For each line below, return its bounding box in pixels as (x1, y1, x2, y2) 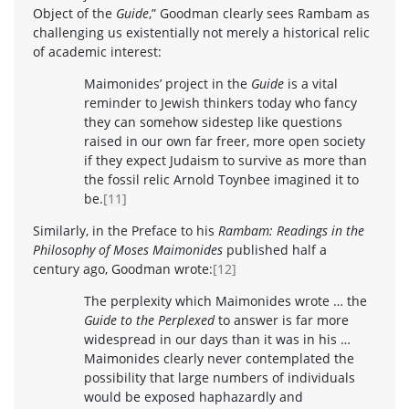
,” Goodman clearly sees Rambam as (149, 4, 370, 22)
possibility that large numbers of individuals (84, 368, 355, 386)
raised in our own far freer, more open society (84, 131, 365, 150)
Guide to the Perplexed (84, 310, 215, 329)
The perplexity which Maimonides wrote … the (84, 291, 367, 309)
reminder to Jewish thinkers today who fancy (84, 93, 357, 111)
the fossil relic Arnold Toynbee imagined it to (84, 170, 359, 188)
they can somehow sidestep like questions (84, 112, 342, 131)
